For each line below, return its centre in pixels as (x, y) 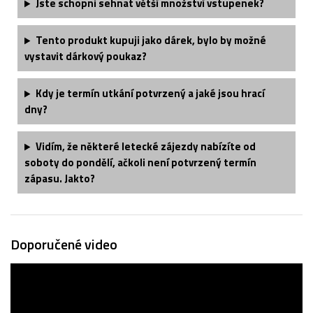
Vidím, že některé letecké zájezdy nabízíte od (145, 147)
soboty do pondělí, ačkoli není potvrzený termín (140, 163)
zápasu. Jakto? (60, 179)
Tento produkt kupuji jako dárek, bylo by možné (151, 41)
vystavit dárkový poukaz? (86, 57)
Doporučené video (64, 245)
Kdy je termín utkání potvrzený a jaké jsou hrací (150, 94)
